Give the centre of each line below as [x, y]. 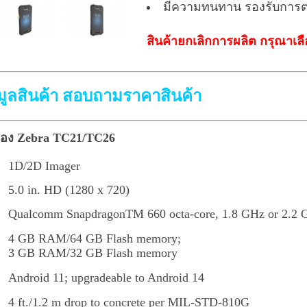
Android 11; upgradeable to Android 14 [106, 278]
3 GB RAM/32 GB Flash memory [93, 253]
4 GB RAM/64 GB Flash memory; [94, 239]
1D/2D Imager [44, 166]
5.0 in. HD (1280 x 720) [69, 190]
